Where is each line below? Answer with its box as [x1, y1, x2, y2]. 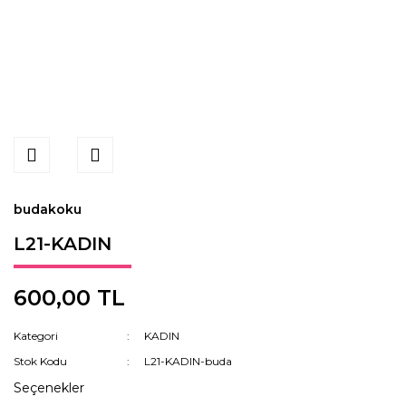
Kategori [14, 329, 58, 343]
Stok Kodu [14, 354, 67, 368]
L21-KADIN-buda [144, 354, 233, 368]
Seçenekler [14, 380, 84, 396]
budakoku [14, 201, 82, 217]
